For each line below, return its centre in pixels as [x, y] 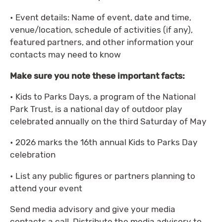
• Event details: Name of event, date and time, [101, 18]
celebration [33, 155]
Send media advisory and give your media [93, 209]
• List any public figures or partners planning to [103, 176]
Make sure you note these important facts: [97, 76]
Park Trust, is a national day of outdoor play [96, 109]
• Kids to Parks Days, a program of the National [103, 96]
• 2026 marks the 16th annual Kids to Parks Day [104, 142]
